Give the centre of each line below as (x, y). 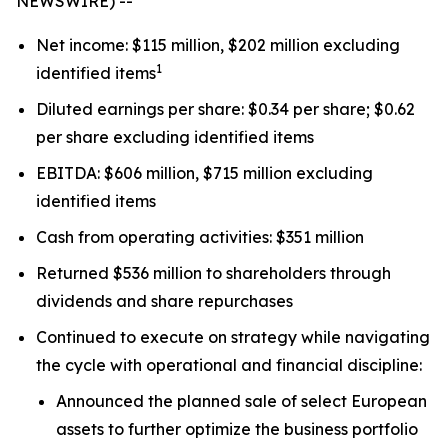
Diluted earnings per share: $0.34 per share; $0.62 (225, 109)
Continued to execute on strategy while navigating (233, 337)
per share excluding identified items (175, 137)
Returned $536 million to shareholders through (213, 273)
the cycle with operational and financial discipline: (229, 365)
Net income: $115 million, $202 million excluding (218, 45)
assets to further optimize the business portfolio (237, 429)
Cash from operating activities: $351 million (200, 237)
